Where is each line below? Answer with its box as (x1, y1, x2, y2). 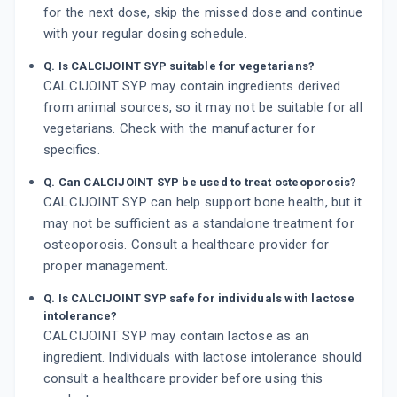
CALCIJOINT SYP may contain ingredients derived (43, 78, 341, 94)
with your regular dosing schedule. (43, 26, 247, 42)
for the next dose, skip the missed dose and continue (43, 4, 363, 20)
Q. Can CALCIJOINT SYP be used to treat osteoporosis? (43, 175, 357, 189)
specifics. (43, 142, 100, 158)
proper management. (43, 258, 168, 274)
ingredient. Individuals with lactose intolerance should (43, 349, 362, 365)
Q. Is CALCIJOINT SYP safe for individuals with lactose (43, 292, 354, 305)
